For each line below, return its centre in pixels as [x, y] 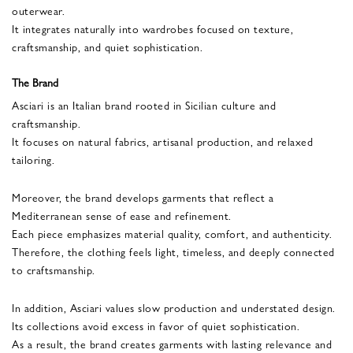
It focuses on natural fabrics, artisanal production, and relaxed [162, 141]
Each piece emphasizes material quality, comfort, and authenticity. [172, 233]
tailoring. [33, 159]
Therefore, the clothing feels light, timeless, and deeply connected [173, 251]
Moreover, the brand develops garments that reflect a [143, 197]
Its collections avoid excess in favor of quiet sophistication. [156, 325]
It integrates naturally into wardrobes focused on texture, [152, 28]
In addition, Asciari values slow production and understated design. [174, 307]
